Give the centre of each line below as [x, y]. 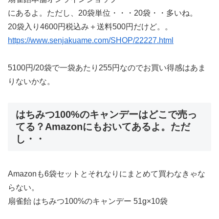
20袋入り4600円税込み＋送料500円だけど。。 [90, 26]
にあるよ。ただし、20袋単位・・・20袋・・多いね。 [103, 13]
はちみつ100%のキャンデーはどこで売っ [106, 115]
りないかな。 [31, 82]
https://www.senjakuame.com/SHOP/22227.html [91, 40]
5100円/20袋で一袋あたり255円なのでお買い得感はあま [107, 68]
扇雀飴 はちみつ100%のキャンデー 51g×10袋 [88, 201]
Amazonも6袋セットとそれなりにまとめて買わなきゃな [107, 174]
